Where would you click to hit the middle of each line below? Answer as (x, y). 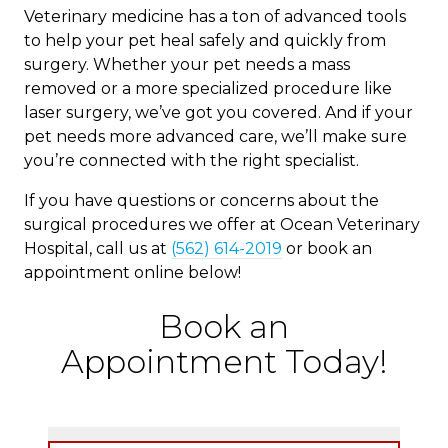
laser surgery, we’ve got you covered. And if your (218, 112)
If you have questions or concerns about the (201, 200)
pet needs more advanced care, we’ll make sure (215, 136)
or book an (327, 248)
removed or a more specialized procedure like (208, 88)
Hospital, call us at (97, 248)
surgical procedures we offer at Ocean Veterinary (222, 224)
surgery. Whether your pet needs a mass (187, 64)
